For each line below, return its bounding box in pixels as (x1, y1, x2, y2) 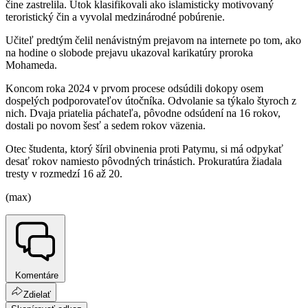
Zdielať (23, 289, 51, 300)
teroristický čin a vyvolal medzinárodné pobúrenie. (5, 11, 225, 23)
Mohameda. (5, 59, 57, 71)
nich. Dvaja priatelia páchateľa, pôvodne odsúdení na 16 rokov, (5, 107, 280, 120)
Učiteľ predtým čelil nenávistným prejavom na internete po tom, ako (5, 34, 301, 47)
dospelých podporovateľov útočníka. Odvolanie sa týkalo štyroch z (5, 95, 296, 107)
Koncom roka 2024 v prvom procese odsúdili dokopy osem (5, 82, 263, 95)
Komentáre (12, 270, 58, 281)
